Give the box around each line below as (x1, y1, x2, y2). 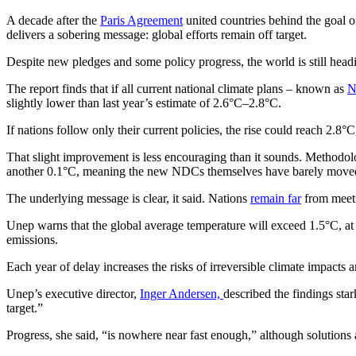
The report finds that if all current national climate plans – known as (6, 82, 347, 96)
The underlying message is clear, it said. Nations (6, 192, 250, 206)
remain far (250, 192, 301, 206)
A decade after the (6, 14, 100, 28)
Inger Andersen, (140, 287, 223, 301)
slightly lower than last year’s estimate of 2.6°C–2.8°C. (6, 96, 281, 110)
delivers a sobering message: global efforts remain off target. (6, 28, 310, 42)
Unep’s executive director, (6, 287, 140, 301)
